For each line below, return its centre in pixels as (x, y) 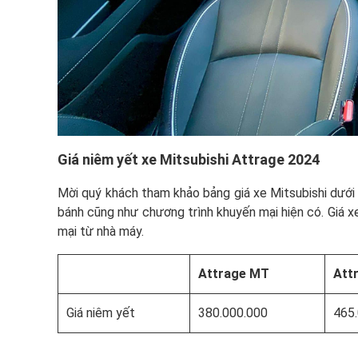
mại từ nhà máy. (101, 232)
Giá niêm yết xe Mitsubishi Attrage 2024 (189, 160)
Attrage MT (234, 274)
